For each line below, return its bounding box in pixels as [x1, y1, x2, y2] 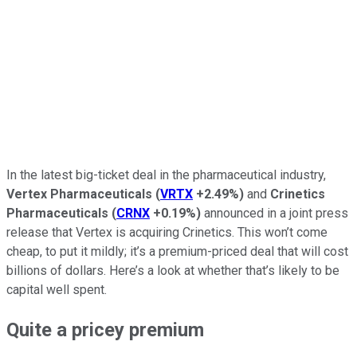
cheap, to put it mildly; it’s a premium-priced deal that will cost [6, 243, 348, 259]
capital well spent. [6, 281, 107, 297]
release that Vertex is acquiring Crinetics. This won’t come [6, 224, 328, 240]
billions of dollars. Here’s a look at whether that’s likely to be [6, 262, 339, 278]
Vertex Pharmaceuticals [6, 186, 152, 202]
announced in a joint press [201, 205, 348, 221]
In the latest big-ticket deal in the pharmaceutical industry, [6, 167, 326, 182]
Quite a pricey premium [6, 318, 204, 341]
